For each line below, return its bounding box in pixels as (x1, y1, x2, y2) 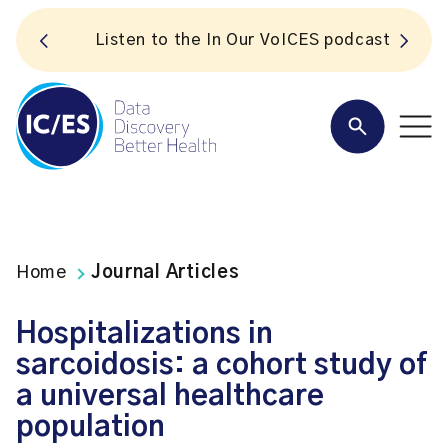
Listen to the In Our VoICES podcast (76, 32, 372, 48)
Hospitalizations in (16, 320, 273, 349)
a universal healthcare (16, 382, 324, 411)
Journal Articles (90, 264, 240, 282)
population (16, 413, 165, 442)
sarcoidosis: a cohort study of (16, 351, 427, 380)
